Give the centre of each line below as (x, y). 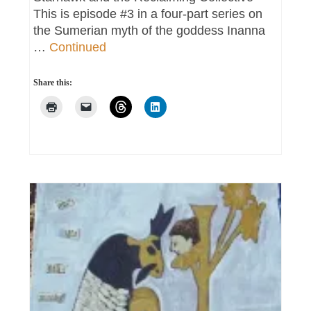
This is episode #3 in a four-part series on (148, 14)
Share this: (53, 83)
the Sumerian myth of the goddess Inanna (150, 31)
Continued (78, 47)
